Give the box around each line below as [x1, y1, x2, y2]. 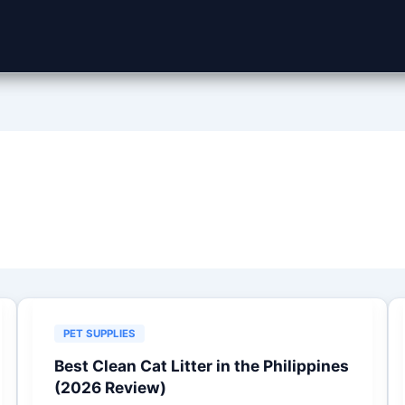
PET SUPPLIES [62, 327, 136, 340]
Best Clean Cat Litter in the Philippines [53, 355, 349, 375]
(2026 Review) [53, 377, 166, 397]
